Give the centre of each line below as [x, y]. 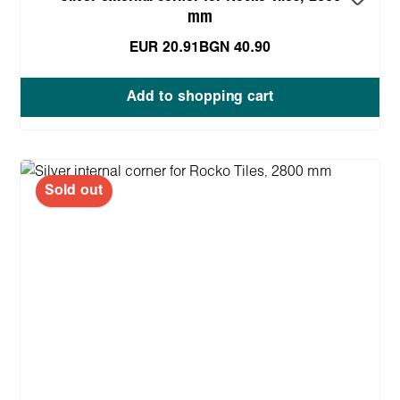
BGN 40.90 [235, 47]
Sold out [74, 190]
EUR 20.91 [164, 47]
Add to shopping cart [200, 96]
